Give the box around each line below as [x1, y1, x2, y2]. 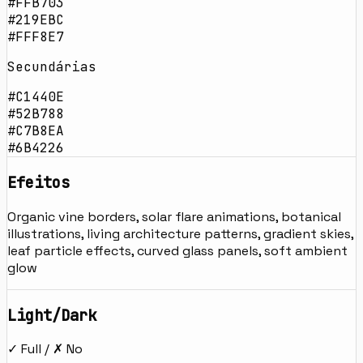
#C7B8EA [7, 122, 64, 140]
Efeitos [7, 173, 70, 194]
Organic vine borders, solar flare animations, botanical [7, 207, 341, 225]
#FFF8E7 [7, 28, 64, 46]
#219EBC [7, 11, 64, 29]
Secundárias [7, 58, 96, 76]
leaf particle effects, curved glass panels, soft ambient [7, 241, 348, 259]
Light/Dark [7, 305, 96, 326]
